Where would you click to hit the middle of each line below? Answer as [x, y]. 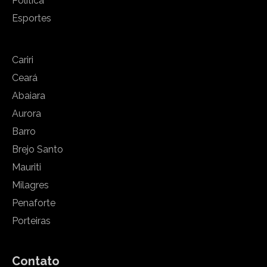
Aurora [27, 114]
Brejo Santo [38, 149]
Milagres [30, 185]
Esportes [32, 18]
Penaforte [34, 203]
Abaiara [29, 96]
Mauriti [27, 167]
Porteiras [31, 221]
